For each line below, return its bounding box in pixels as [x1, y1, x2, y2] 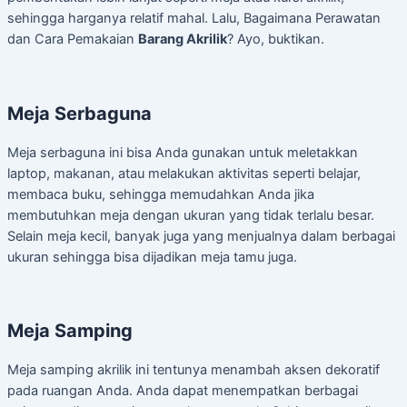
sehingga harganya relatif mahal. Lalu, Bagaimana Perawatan [7, 10, 381, 27]
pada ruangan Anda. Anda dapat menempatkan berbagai [7, 382, 358, 400]
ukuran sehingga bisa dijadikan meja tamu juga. [7, 248, 297, 265]
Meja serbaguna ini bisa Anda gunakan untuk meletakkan [7, 144, 358, 161]
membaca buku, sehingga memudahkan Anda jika [7, 185, 314, 203]
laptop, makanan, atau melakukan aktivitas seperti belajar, [7, 164, 361, 182]
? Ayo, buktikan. [227, 31, 324, 48]
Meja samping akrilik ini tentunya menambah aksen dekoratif [7, 362, 380, 379]
